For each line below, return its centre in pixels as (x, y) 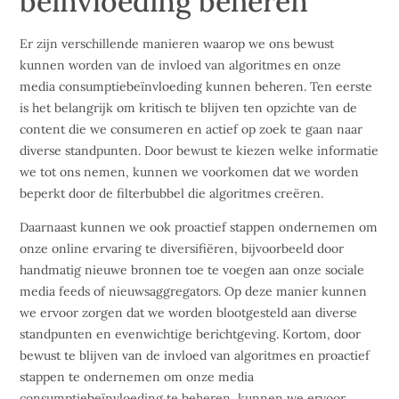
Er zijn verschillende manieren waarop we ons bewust (177, 43)
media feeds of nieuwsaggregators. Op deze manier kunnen (194, 292)
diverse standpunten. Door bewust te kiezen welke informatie (199, 150)
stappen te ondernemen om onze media (137, 377)
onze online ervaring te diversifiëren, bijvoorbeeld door (182, 249)
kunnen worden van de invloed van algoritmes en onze (181, 65)
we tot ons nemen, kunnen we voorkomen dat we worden (190, 171)
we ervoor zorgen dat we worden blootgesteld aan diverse (189, 313)
